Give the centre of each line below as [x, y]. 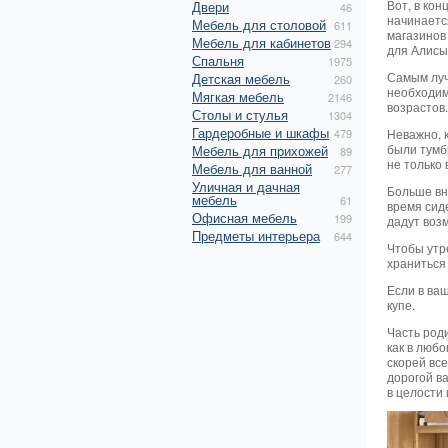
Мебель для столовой [259, 24]
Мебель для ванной [252, 168]
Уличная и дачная [246, 186]
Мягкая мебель [238, 96]
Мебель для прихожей [260, 150]
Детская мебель [241, 78]
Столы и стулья [240, 114]
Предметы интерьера [256, 235]
